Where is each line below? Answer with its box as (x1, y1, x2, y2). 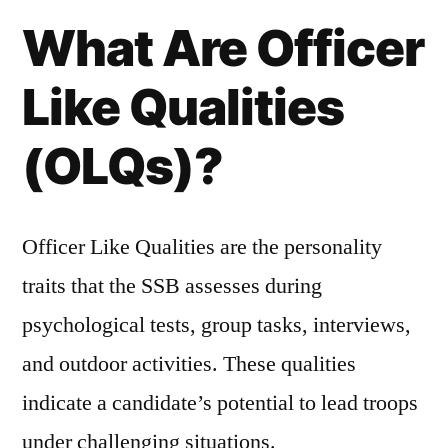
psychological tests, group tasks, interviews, (22, 311, 411, 339)
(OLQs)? (22, 136, 224, 196)
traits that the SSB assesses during (22, 272, 322, 300)
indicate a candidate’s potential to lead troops (22, 389, 418, 417)
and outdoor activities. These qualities (22, 350, 356, 378)
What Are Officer (22, 18, 425, 78)
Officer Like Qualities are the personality (22, 233, 382, 261)
